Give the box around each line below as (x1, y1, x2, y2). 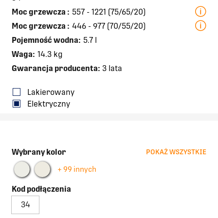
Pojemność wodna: (12, 35, 81, 45)
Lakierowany (27, 87, 74, 97)
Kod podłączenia (12, 184, 71, 194)
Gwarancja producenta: (12, 63, 100, 73)
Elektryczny (27, 99, 70, 109)
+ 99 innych (57, 164, 96, 174)
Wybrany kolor (12, 147, 66, 157)
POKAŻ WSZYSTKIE (146, 148, 206, 156)
